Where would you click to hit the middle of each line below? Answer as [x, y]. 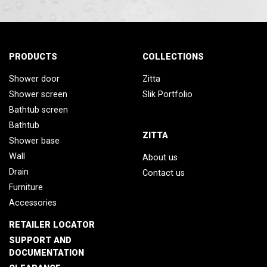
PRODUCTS [33, 57]
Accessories [33, 203]
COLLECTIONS [173, 57]
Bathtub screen [38, 110]
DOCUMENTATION [46, 253]
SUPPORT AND [40, 240]
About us [160, 158]
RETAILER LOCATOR [52, 225]
